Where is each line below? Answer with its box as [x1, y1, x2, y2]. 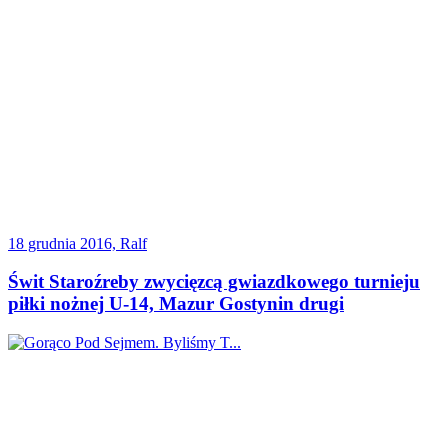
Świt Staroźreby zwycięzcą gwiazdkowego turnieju [8, 271, 420, 293]
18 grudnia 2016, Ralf [8, 234, 147, 252]
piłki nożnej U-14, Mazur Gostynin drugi [8, 293, 344, 315]
